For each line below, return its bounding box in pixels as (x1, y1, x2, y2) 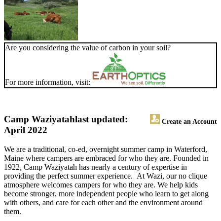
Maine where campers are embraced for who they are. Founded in (4, 154, 209, 163)
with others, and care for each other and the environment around (4, 198, 203, 207)
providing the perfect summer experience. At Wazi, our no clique (4, 172, 207, 181)
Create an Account (160, 117, 217, 126)
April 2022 (4, 125, 47, 136)
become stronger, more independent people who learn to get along (4, 189, 209, 198)
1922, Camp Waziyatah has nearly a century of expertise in (4, 163, 187, 172)
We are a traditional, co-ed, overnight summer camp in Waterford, (4, 145, 207, 154)
